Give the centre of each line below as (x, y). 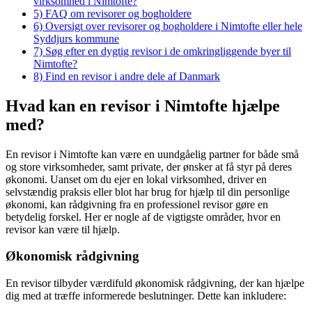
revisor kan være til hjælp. (63, 229)
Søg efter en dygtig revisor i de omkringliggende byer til (168, 51)
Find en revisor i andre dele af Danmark (133, 76)
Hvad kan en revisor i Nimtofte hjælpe (143, 106)
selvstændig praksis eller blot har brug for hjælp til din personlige (148, 192)
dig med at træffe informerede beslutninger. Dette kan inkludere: (146, 296)
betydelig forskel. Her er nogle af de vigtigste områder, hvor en (143, 217)
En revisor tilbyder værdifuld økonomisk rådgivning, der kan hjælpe (155, 283)
